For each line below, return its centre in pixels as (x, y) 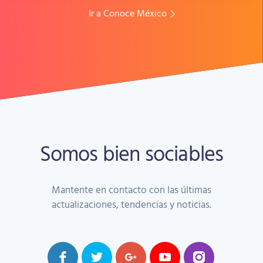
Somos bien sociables (131, 153)
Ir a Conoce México (128, 13)
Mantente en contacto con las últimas (131, 190)
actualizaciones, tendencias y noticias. (131, 204)
